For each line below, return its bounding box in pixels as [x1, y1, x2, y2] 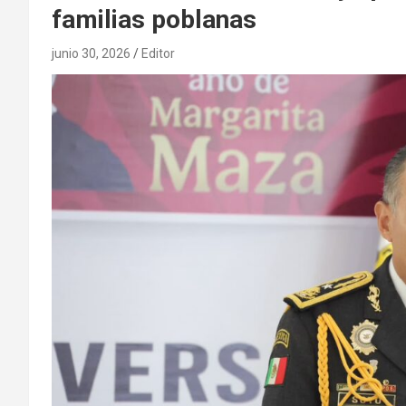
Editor [141, 45, 175, 61]
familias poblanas [52, 4, 256, 34]
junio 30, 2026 [52, 45, 130, 61]
